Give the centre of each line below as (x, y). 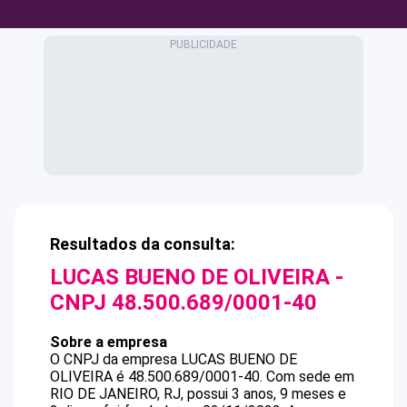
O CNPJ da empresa (115, 359)
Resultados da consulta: (143, 244)
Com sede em (310, 377)
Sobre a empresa (109, 342)
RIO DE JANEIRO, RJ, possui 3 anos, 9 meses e (198, 394)
